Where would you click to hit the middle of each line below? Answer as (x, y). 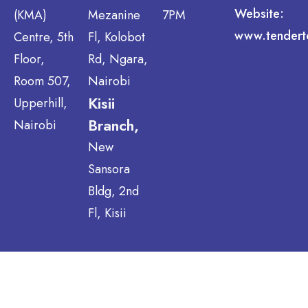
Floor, (29, 59)
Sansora (109, 169)
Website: (260, 14)
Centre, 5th (44, 37)
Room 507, (42, 81)
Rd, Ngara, (118, 59)
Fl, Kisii (107, 213)
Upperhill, (41, 103)
